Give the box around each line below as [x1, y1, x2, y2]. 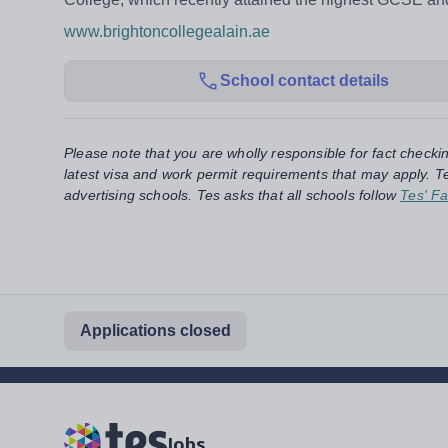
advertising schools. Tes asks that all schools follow [64, 186, 397, 203]
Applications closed [80, 321, 231, 339]
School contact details [219, 71, 389, 89]
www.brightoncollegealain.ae [64, 22, 270, 40]
